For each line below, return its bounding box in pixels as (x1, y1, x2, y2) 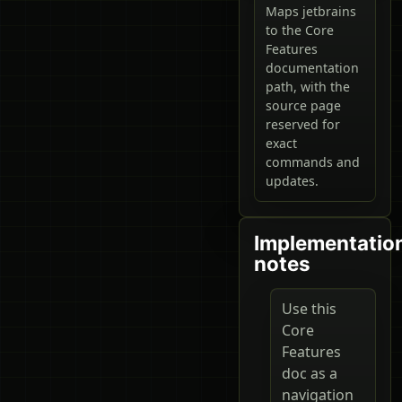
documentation (266, 58, 359, 76)
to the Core (266, 21, 334, 39)
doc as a (282, 363, 337, 383)
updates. (266, 171, 319, 189)
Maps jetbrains (266, 2, 356, 20)
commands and (266, 153, 360, 170)
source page (266, 96, 341, 114)
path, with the (266, 77, 350, 95)
